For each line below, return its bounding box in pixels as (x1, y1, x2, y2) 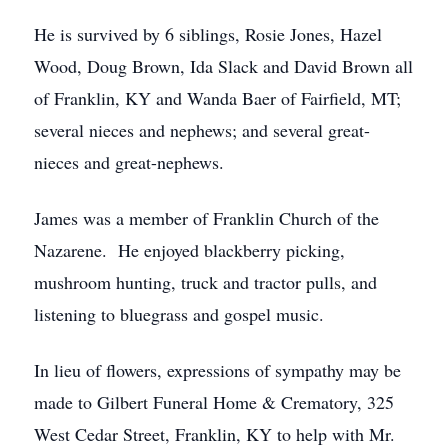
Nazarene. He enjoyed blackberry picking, (34, 238, 345, 262)
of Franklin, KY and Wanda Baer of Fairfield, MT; (34, 86, 401, 110)
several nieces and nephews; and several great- (34, 118, 370, 142)
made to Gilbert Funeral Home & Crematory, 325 (34, 390, 394, 414)
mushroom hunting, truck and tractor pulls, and (34, 270, 377, 294)
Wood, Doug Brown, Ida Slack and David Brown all (34, 54, 413, 78)
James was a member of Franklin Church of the (34, 206, 379, 230)
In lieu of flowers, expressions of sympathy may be (34, 358, 401, 382)
